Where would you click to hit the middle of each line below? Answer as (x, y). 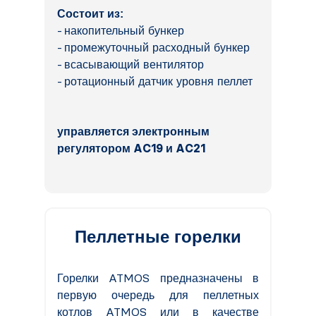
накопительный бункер (124, 30)
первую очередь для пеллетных (158, 295)
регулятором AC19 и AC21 (131, 148)
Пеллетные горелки (158, 236)
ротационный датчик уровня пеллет (158, 81)
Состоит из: (90, 13)
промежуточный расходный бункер (157, 47)
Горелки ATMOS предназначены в (158, 278)
